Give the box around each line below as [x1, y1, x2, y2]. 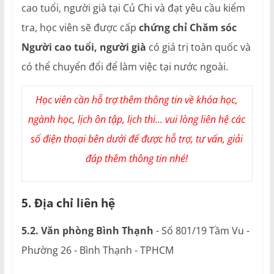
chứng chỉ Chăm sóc [138, 20, 237, 34]
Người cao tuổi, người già [21, 40, 146, 54]
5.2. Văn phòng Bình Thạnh [21, 223, 154, 237]
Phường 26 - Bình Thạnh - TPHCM [21, 243, 174, 257]
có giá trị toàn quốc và [146, 40, 251, 54]
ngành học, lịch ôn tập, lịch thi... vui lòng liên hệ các [28, 112, 246, 126]
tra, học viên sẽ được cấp [21, 20, 139, 34]
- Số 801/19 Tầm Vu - [153, 223, 250, 237]
